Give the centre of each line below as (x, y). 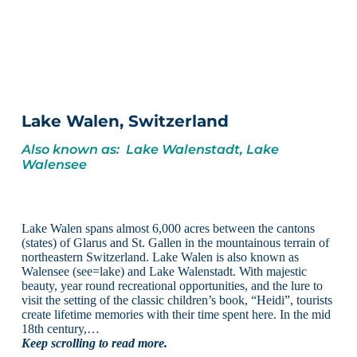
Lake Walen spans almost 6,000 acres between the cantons (168, 228)
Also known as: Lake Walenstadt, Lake (150, 149)
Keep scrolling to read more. (94, 343)
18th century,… (60, 328)
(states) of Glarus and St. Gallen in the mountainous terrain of (175, 242)
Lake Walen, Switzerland (125, 122)
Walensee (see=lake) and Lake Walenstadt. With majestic (164, 271)
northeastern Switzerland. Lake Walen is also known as (160, 257)
